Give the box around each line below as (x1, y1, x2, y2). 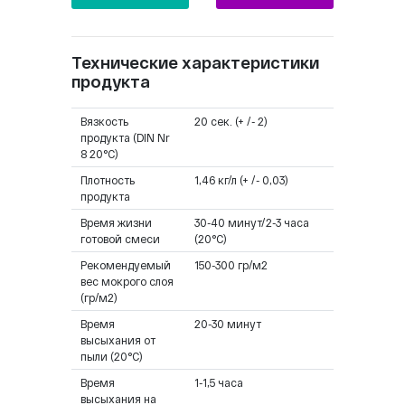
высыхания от (80, 333, 155, 346)
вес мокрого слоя (80, 274, 174, 287)
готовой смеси (80, 231, 160, 245)
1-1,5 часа (194, 375, 243, 389)
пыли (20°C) (80, 349, 143, 363)
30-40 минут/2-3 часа (194, 215, 309, 229)
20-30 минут (194, 316, 261, 330)
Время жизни (80, 215, 152, 229)
